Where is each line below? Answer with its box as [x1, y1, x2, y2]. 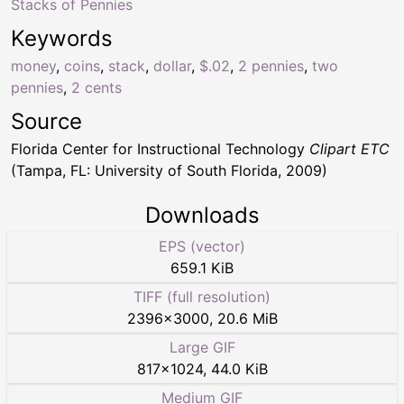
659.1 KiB [170, 258, 234, 277]
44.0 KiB [210, 359, 268, 378]
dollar [153, 56, 191, 75]
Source [11, 107, 82, 134]
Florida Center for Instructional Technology [11, 139, 309, 158]
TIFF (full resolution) [133, 287, 271, 306]
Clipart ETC [309, 139, 390, 158]
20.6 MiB [216, 308, 278, 327]
